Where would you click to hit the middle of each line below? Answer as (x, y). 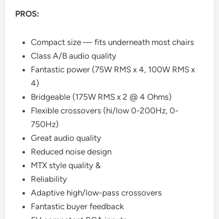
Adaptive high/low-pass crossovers (97, 192)
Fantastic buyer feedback (77, 206)
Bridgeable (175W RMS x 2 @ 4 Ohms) (101, 97)
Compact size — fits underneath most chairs (113, 42)
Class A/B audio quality (74, 55)
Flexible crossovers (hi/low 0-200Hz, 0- (105, 110)
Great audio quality (66, 138)
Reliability (49, 179)
